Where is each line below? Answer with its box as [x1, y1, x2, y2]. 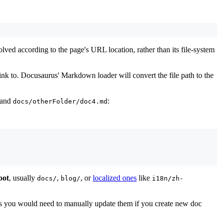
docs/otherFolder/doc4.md [13, 97, 108, 105]
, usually [9, 173, 37, 182]
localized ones [93, 173, 137, 182]
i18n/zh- [152, 174, 184, 182]
